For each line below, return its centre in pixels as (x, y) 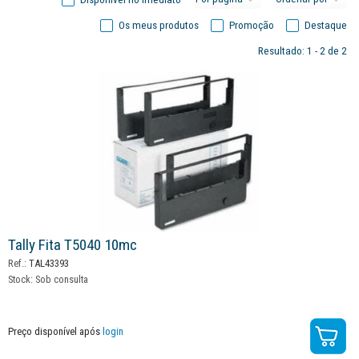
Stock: (22, 279)
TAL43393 (48, 263)
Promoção (252, 25)
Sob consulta (62, 279)
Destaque (326, 25)
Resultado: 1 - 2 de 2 (303, 50)
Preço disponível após (55, 331)
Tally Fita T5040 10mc (73, 244)
